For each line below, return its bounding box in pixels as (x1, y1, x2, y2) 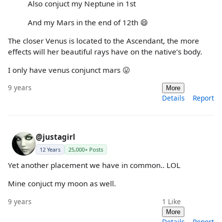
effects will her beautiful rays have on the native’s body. (8, 46, 202, 56)
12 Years (40, 146, 60, 154)
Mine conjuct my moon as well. (8, 178, 116, 189)
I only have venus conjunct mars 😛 (8, 64, 130, 75)
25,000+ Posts (68, 146, 103, 154)
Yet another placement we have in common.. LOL (8, 160, 180, 170)
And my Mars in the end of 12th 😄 (28, 17, 148, 27)
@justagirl (36, 132, 75, 142)
